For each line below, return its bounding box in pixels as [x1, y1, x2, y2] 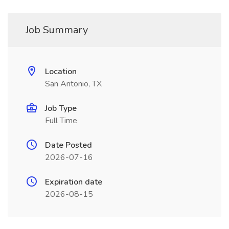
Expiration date [45, 176, 102, 188]
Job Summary [26, 23, 88, 37]
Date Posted [45, 140, 92, 151]
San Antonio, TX [45, 78, 102, 89]
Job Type [45, 103, 77, 114]
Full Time [45, 115, 77, 126]
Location [45, 66, 77, 77]
